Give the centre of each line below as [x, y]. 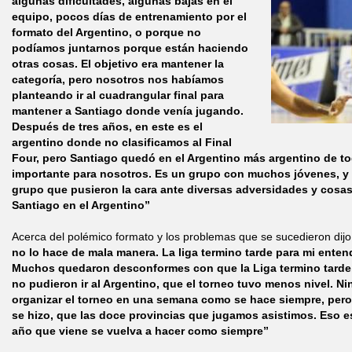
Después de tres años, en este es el [107, 126]
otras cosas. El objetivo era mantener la [118, 64]
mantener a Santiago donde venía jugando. [128, 111]
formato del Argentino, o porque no [106, 32]
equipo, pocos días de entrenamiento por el [129, 16]
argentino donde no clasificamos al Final [122, 142]
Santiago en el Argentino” [81, 205]
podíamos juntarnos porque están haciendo [130, 48]
